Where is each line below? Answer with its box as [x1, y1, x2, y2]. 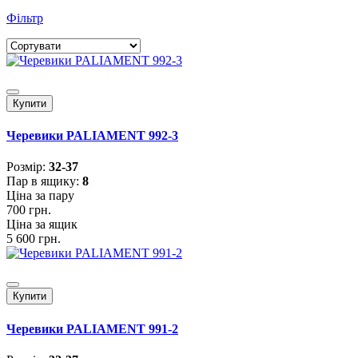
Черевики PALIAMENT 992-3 [6, 129, 178, 143]
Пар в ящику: [6, 174, 82, 189]
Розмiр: [6, 160, 49, 174]
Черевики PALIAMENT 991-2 [6, 321, 178, 336]
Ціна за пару [6, 189, 74, 203]
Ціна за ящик [6, 217, 78, 232]
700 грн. [6, 203, 51, 217]
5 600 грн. [6, 232, 61, 246]
